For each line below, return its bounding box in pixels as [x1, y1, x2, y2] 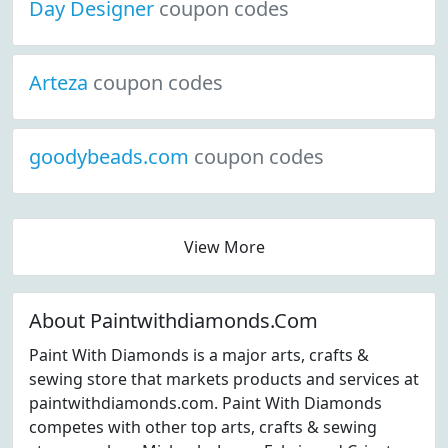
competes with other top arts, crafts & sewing [29, 416, 377, 438]
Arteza [29, 69, 93, 96]
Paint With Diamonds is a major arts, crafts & [29, 344, 369, 366]
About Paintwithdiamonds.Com [29, 307, 318, 334]
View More [183, 236, 265, 258]
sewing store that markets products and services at [29, 368, 419, 390]
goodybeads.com [29, 143, 194, 170]
